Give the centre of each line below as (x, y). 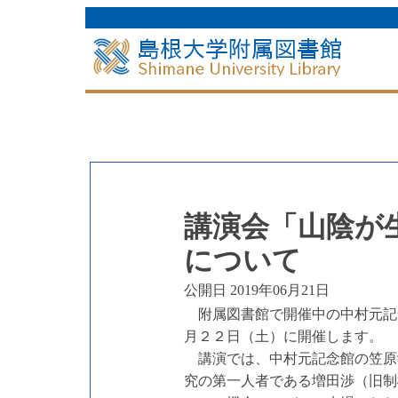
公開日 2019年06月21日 (257, 290)
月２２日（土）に (241, 336)
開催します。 (340, 336)
